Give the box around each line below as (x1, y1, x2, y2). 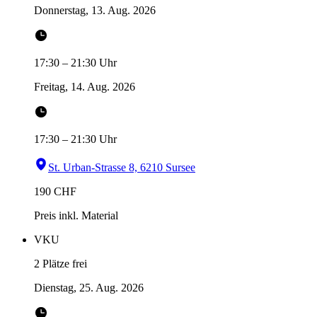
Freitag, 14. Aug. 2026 (34, 81, 135, 93)
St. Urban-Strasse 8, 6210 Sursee (48, 161, 195, 174)
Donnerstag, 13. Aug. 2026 (34, 4, 156, 17)
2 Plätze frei (34, 258, 87, 270)
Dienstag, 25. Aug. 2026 (34, 282, 144, 294)
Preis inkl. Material (34, 209, 118, 222)
